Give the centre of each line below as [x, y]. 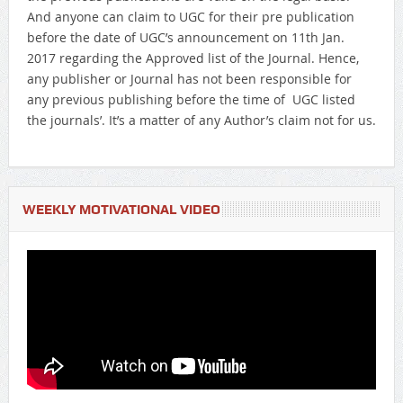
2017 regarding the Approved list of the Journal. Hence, [193, 58]
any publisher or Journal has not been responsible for [189, 78]
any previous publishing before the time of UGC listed [191, 99]
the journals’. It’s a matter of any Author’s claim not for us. [201, 120]
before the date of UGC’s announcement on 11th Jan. [185, 37]
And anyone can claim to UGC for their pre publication [190, 16]
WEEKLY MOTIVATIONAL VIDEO [121, 209]
